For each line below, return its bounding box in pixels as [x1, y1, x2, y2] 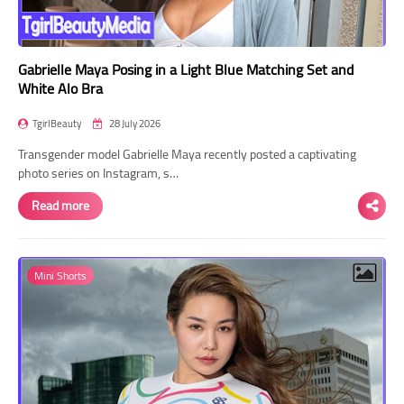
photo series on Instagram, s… [18, 161, 179, 185]
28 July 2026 [107, 114, 161, 133]
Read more [32, 193, 89, 217]
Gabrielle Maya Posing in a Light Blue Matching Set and [18, 55, 353, 83]
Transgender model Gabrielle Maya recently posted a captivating [18, 142, 356, 166]
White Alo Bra [18, 74, 103, 102]
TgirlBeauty [32, 114, 81, 133]
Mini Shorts [34, 264, 87, 286]
